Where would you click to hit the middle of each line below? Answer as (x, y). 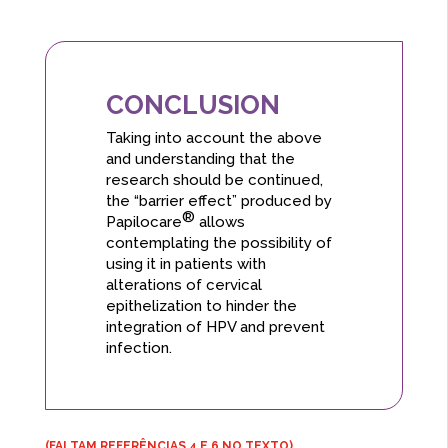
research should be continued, (214, 180)
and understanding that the (200, 159)
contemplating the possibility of (218, 243)
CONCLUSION (192, 105)
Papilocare (143, 222)
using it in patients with (185, 264)
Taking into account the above (213, 138)
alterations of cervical (183, 285)
